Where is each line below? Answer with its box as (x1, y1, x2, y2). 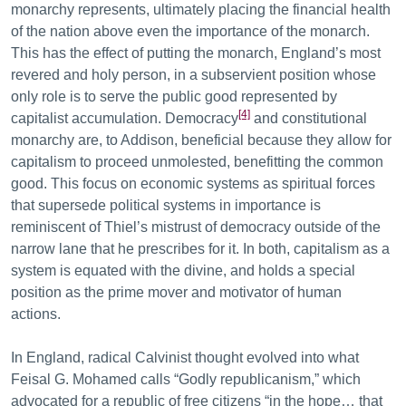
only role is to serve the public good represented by (11, 89, 337, 104)
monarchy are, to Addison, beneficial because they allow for (11, 132, 391, 148)
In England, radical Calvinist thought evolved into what (11, 350, 359, 365)
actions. (11, 306, 64, 322)
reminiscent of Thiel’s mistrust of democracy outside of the (11, 219, 381, 235)
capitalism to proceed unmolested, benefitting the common (11, 154, 383, 169)
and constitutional (250, 111, 367, 126)
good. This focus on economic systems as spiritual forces (11, 176, 375, 191)
